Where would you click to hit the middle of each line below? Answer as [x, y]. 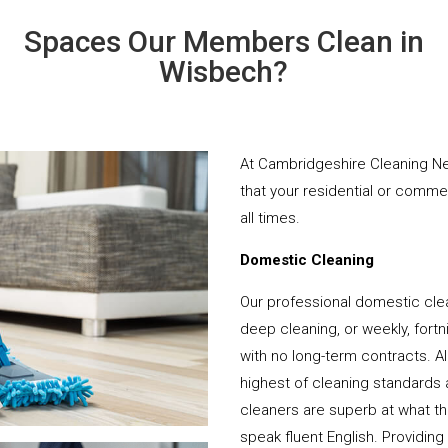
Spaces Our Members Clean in [223, 41]
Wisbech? [224, 71]
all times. [270, 217]
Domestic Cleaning [307, 259]
